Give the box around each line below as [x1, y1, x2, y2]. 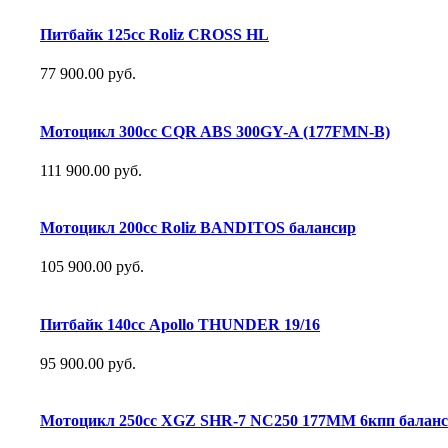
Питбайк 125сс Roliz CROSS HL [40, 26, 269, 44]
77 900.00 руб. [40, 65, 136, 83]
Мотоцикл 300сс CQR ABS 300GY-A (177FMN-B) [40, 122, 390, 140]
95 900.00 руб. [40, 354, 136, 372]
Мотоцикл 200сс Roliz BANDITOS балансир [40, 219, 356, 237]
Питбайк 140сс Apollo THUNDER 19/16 [40, 315, 320, 333]
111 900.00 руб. [40, 161, 142, 179]
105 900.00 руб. [40, 258, 144, 276]
